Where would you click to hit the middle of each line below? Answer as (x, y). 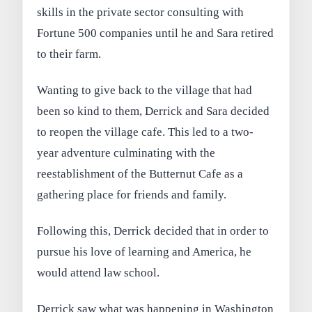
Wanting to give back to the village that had (145, 91)
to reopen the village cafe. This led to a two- (146, 132)
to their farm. (69, 54)
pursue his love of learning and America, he (145, 251)
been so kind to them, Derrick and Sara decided (154, 111)
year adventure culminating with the (126, 153)
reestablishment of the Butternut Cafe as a (140, 174)
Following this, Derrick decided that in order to (153, 231)
